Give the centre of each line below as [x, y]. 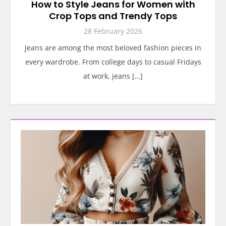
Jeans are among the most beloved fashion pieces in [113, 48]
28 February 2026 [113, 31]
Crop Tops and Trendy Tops [113, 16]
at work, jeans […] [113, 76]
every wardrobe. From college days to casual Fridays [113, 62]
